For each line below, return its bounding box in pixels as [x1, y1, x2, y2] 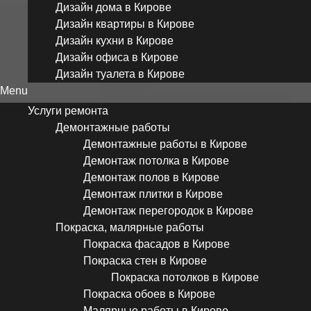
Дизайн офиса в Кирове [56, 51, 178, 63]
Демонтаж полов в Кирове [83, 171, 219, 183]
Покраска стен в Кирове [83, 254, 207, 267]
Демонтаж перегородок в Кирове [83, 204, 253, 217]
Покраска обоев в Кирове [83, 287, 215, 300]
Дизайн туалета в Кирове [56, 67, 185, 80]
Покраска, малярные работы [56, 221, 204, 233]
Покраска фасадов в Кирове [83, 237, 230, 250]
